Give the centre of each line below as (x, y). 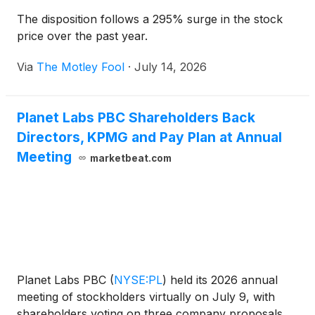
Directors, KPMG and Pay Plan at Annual (149, 137)
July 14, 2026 (171, 67)
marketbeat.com (130, 158)
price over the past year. (82, 36)
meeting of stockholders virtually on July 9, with (146, 297)
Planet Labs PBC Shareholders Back (136, 117)
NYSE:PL (138, 280)
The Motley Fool (81, 67)
